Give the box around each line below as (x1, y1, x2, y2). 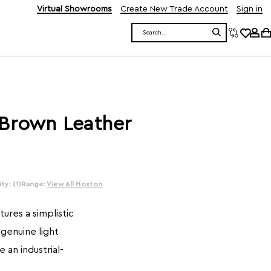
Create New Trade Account (120, 5, 228, 13)
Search (132, 34, 160, 42)
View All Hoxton (47, 180, 102, 188)
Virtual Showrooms (37, 5, 112, 13)
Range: (21, 180, 47, 188)
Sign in (237, 5, 263, 13)
